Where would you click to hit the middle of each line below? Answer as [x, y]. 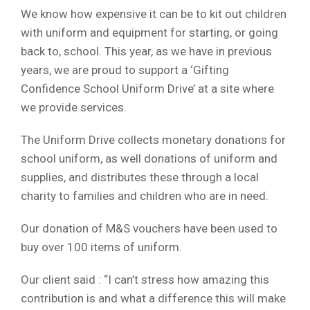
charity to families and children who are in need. [146, 196]
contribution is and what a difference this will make [153, 298]
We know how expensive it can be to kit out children [154, 14]
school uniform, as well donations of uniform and [149, 158]
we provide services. [75, 107]
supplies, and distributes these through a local [140, 177]
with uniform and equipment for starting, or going [149, 33]
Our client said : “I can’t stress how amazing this [145, 280]
